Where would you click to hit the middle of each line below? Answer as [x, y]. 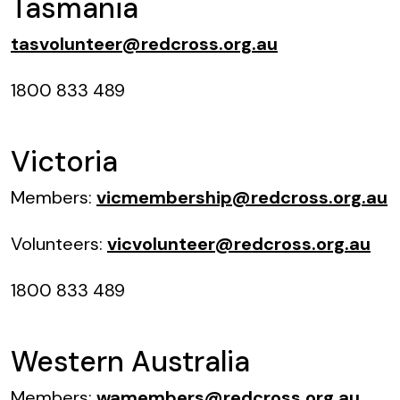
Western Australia [130, 362]
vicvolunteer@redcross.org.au [239, 244]
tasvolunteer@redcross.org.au [144, 44]
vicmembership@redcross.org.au [242, 197]
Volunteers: [59, 244]
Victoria [64, 162]
